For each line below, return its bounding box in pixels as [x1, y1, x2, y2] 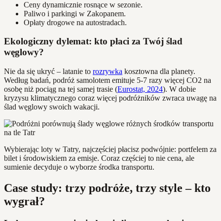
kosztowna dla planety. [122, 67, 195, 76]
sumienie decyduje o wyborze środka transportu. [4, 163, 154, 172]
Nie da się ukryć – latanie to [4, 67, 93, 76]
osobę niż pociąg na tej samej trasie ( [4, 85, 117, 94]
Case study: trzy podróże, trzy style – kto [4, 181, 211, 194]
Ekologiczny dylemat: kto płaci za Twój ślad [4, 36, 183, 47]
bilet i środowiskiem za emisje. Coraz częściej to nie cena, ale [4, 154, 194, 163]
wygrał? [4, 194, 45, 208]
